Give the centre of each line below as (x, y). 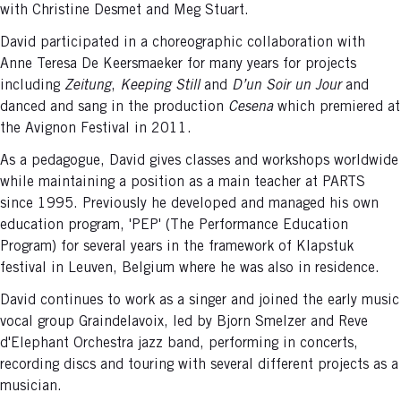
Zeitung (88, 86)
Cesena (253, 108)
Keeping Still (160, 86)
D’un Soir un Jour (286, 86)
